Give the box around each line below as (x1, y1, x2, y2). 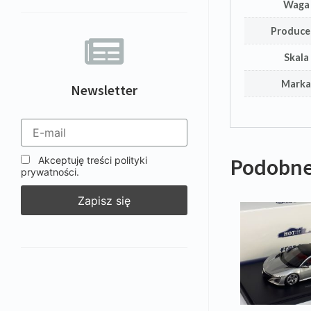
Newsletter (70, 81, 137, 99)
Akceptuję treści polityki (35, 154, 147, 167)
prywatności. (21, 166, 79, 178)
